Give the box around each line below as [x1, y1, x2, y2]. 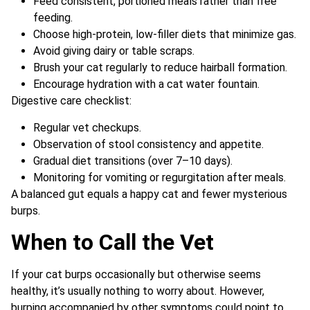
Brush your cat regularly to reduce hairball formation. [33, 61, 287, 75]
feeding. [33, 11, 73, 25]
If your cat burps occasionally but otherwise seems [11, 267, 261, 281]
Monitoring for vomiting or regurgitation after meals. [33, 170, 286, 184]
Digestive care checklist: [11, 94, 131, 108]
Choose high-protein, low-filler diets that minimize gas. [33, 28, 296, 42]
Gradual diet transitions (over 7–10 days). [33, 154, 232, 167]
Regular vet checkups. [33, 120, 141, 134]
